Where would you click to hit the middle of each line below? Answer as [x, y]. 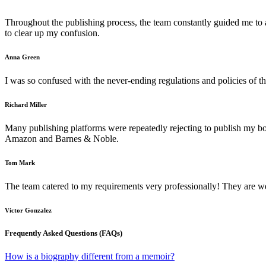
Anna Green [22, 57]
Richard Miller [26, 105]
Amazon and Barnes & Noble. [62, 139]
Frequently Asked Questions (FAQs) [64, 233]
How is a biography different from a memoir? [90, 256]
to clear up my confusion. [52, 33]
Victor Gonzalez [28, 210]
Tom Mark [20, 163]
